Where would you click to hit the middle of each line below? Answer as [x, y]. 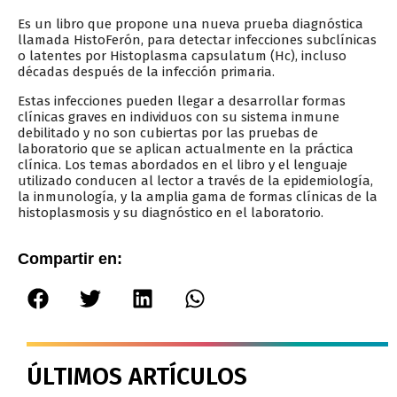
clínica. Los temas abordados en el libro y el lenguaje [183, 164]
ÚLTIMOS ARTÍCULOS [137, 376]
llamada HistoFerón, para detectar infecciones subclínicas [197, 40]
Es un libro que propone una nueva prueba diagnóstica [191, 24]
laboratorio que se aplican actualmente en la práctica [186, 148]
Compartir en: [70, 259]
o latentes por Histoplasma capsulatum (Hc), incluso [182, 56]
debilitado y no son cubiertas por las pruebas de [168, 132]
